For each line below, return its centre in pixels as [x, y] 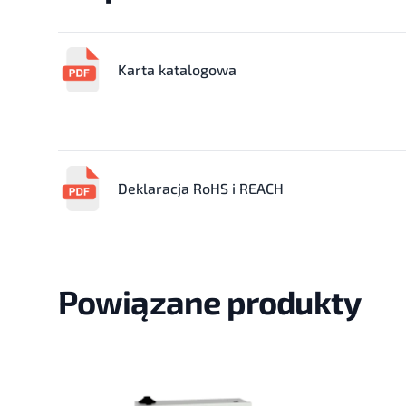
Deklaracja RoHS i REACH [201, 188]
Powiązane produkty [209, 301]
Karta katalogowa [177, 69]
